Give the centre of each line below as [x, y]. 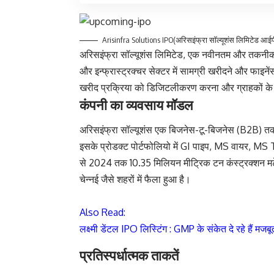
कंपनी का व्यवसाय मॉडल [136, 105]
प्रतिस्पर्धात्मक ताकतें [129, 255]
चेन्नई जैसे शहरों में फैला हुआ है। [135, 180]
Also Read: [102, 213]
